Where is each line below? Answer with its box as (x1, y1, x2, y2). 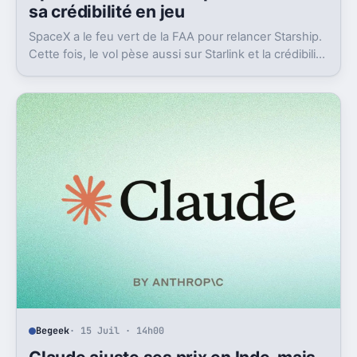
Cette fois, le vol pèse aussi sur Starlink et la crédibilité (29, 47, 328, 62)
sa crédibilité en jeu (29, 2, 185, 22)
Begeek (36, 324, 70, 338)
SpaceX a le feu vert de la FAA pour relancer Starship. (29, 29, 323, 45)
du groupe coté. (29, 65, 118, 80)
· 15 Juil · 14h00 (69, 324, 165, 338)
